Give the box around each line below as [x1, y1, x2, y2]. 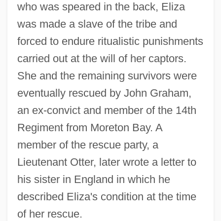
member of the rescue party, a [17, 138, 158, 151]
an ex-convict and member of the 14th [17, 104, 196, 116]
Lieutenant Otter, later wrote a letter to [17, 155, 196, 168]
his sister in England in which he [17, 173, 170, 185]
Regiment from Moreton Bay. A [17, 121, 162, 134]
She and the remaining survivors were [17, 69, 197, 82]
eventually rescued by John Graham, [17, 86, 191, 99]
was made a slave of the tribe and [17, 17, 177, 30]
